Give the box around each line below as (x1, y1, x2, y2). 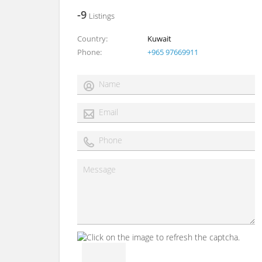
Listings (89, 11, 115, 21)
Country (77, 33, 106, 44)
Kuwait (147, 33, 171, 44)
